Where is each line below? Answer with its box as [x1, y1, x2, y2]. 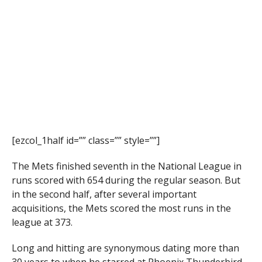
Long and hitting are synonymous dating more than [11, 241, 239, 254]
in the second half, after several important [11, 187, 196, 201]
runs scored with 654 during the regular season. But [11, 173, 240, 187]
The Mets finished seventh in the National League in [11, 159, 242, 173]
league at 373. [11, 215, 73, 229]
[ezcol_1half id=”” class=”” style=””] [11, 133, 160, 147]
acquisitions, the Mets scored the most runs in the [11, 201, 231, 215]
